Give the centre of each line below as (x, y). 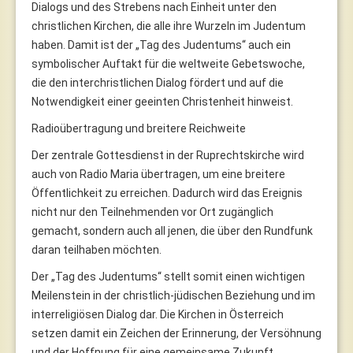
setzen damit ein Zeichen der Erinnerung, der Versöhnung (176, 333)
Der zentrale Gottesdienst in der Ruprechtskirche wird (168, 155)
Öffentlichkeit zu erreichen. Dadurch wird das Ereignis (167, 193)
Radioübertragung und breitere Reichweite (139, 128)
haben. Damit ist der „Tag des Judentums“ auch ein (161, 45)
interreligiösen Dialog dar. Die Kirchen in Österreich (158, 314)
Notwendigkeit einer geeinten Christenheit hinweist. (162, 101)
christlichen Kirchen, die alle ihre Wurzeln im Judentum (169, 26)
